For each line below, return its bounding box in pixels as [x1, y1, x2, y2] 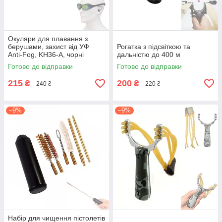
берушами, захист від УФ [8, 43, 89, 51]
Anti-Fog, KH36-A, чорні [8, 51, 84, 58]
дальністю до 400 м [117, 51, 180, 58]
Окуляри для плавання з [8, 35, 88, 43]
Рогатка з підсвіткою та [117, 43, 190, 51]
